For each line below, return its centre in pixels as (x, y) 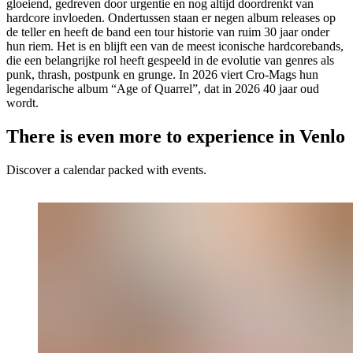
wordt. (22, 103)
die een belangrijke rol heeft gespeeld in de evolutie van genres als (170, 61)
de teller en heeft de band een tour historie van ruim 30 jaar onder (168, 32)
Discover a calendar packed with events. (106, 170)
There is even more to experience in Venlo (176, 137)
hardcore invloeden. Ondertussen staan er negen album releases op (171, 18)
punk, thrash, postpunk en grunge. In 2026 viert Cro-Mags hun (162, 75)
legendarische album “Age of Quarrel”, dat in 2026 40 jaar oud (163, 89)
